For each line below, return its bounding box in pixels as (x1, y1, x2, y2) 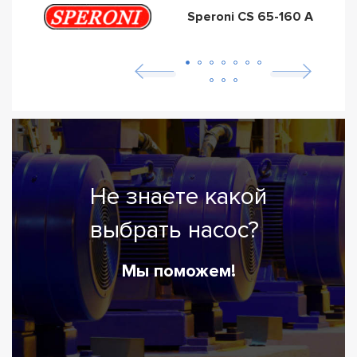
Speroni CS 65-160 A (187, 9, 313, 25)
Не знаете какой (90, 181, 267, 211)
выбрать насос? (90, 214, 259, 245)
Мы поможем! (121, 260, 236, 282)
